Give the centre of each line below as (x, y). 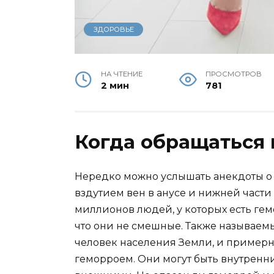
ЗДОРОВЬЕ (113, 30)
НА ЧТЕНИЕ (122, 74)
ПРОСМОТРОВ (233, 74)
